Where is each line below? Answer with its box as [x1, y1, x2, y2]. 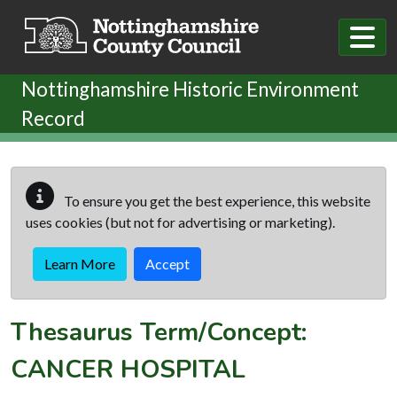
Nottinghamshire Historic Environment [21, 76, 359, 101]
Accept [145, 254, 190, 272]
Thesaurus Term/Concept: [11, 315, 307, 349]
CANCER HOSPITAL [11, 352, 245, 386]
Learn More [44, 254, 115, 272]
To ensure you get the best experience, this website [61, 191, 370, 209]
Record [21, 105, 85, 130]
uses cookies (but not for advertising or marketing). [26, 213, 335, 230]
